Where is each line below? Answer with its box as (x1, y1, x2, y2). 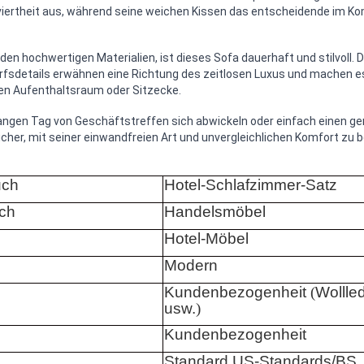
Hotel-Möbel (164, 230, 249, 248)
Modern (164, 257, 218, 275)
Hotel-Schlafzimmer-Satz (164, 176, 337, 194)
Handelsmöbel (164, 203, 266, 221)
